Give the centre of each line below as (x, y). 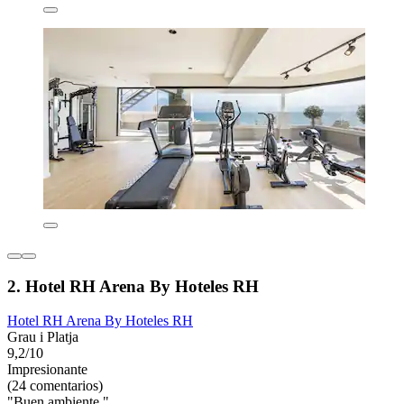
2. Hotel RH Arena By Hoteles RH (133, 286)
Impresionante (47, 370)
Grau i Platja (43, 337)
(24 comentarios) (55, 386)
